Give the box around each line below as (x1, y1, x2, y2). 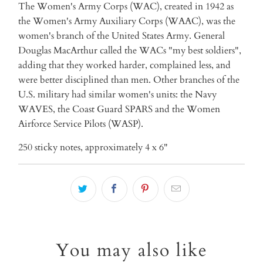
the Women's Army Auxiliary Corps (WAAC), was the (18, 15, 236, 28)
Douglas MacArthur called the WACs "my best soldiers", (18, 44, 242, 58)
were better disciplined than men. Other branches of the (18, 73, 240, 87)
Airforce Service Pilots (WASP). (18, 117, 144, 131)
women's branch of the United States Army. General (18, 29, 225, 43)
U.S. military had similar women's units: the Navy (18, 88, 217, 102)
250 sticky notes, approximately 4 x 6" (18, 141, 168, 154)
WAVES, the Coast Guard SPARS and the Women (18, 103, 221, 116)
